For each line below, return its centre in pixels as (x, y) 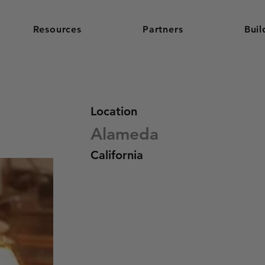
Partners (163, 29)
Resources (57, 29)
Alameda (125, 134)
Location (114, 111)
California (117, 155)
